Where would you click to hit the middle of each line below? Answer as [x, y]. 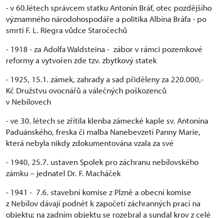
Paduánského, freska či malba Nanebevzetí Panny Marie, [103, 131]
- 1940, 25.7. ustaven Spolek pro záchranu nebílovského [102, 162]
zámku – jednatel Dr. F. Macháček [63, 173]
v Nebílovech [28, 101]
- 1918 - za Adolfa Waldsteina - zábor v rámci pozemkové [104, 49]
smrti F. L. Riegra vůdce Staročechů [66, 30]
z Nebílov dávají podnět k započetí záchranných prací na [103, 203]
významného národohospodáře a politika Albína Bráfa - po [106, 18]
